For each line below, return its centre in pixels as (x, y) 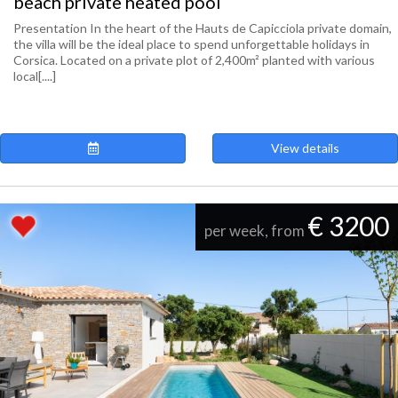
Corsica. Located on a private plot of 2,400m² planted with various (194, 60)
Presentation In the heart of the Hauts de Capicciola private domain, (203, 28)
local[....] (35, 76)
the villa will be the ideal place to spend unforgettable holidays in (191, 44)
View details (305, 148)
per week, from (256, 231)
